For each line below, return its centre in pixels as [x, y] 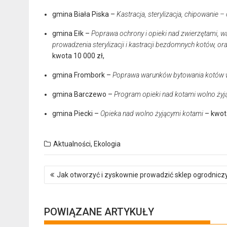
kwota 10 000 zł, [78, 55]
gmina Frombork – [82, 75]
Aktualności [72, 144]
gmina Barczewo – [83, 94]
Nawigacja [68, 170]
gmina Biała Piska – [84, 14]
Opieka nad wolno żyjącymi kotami [152, 113]
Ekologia [107, 144]
